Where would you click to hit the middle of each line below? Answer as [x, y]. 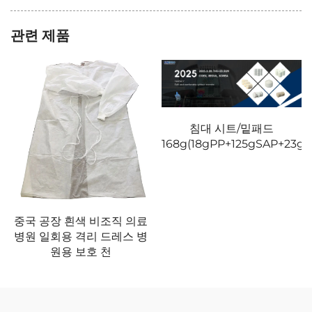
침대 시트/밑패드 [232, 129]
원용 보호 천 [80, 252]
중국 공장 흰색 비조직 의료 [80, 221]
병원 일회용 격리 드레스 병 [80, 237]
